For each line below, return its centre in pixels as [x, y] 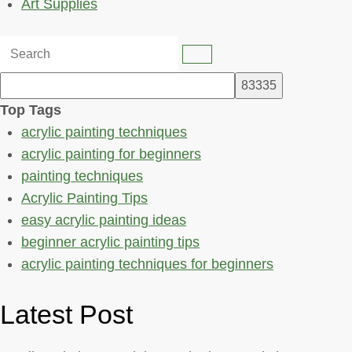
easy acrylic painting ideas [104, 220]
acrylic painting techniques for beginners [147, 264]
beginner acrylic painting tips [110, 242]
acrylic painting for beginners [111, 154]
